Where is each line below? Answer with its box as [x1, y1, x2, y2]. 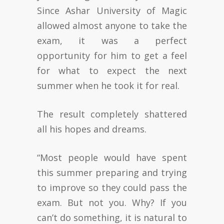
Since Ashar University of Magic [37, 4, 187, 16]
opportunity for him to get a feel [37, 49, 187, 61]
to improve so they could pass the [37, 181, 187, 193]
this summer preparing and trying [37, 166, 187, 178]
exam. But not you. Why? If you [37, 196, 187, 208]
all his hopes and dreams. [37, 122, 146, 135]
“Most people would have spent [37, 151, 187, 163]
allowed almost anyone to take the [37, 19, 187, 31]
